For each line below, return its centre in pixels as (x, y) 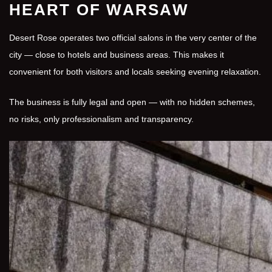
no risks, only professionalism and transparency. (101, 119)
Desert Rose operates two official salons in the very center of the (133, 38)
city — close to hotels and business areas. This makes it (117, 55)
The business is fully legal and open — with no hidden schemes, (132, 102)
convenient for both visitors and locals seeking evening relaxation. (135, 72)
